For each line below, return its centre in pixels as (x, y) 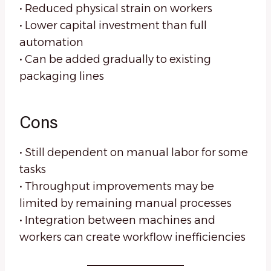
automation (51, 43)
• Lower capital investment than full (113, 26)
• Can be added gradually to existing (115, 60)
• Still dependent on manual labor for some (134, 153)
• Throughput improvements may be (117, 187)
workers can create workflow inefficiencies (132, 237)
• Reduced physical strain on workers (116, 9)
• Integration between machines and (117, 220)
